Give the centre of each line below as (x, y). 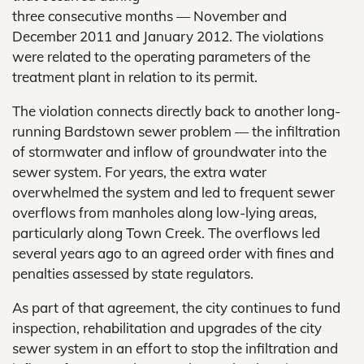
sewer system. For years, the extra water (139, 172)
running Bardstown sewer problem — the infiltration (176, 131)
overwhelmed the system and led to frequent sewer (173, 192)
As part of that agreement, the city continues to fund (176, 308)
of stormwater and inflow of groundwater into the (169, 152)
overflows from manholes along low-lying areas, (165, 212)
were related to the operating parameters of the (161, 56)
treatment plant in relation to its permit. (135, 77)
